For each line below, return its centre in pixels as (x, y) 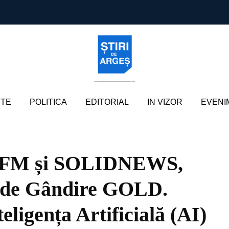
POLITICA (48, 102)
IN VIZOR (165, 102)
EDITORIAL (107, 102)
